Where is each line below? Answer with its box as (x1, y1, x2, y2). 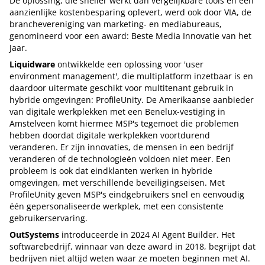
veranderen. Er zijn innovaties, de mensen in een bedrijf (9, 141, 234, 153)
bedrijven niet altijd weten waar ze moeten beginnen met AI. (9, 252, 250, 264)
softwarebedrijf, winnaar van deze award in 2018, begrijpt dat (9, 240, 256, 252)
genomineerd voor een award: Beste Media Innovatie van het (9, 30, 251, 41)
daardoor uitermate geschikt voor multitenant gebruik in (9, 82, 234, 93)
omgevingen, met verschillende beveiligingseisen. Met (9, 176, 225, 188)
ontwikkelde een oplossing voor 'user (55, 58, 203, 70)
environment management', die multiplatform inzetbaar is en (9, 70, 253, 82)
